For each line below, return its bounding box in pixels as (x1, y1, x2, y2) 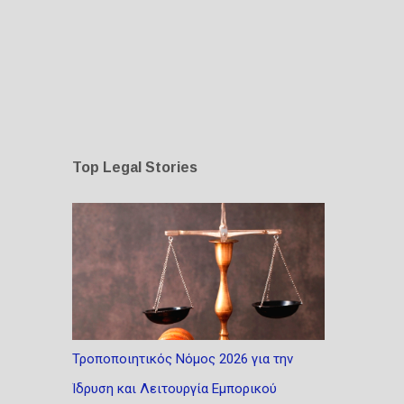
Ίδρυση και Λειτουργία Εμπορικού (71, 380, 277, 397)
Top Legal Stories (71, 159, 197, 175)
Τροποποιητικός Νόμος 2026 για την (71, 350, 293, 367)
